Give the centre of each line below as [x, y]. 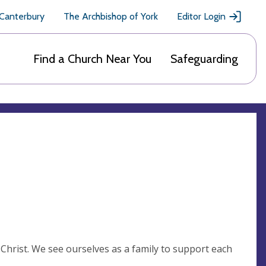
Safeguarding [204, 59]
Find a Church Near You [92, 59]
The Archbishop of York [111, 16]
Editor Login [201, 16]
